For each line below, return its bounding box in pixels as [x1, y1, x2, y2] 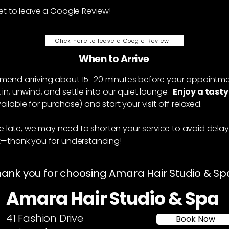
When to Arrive [79, 52, 149, 66]
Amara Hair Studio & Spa [6, 186, 219, 211]
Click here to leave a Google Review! [55, 36, 172, 45]
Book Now [175, 213, 215, 225]
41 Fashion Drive [6, 211, 83, 225]
